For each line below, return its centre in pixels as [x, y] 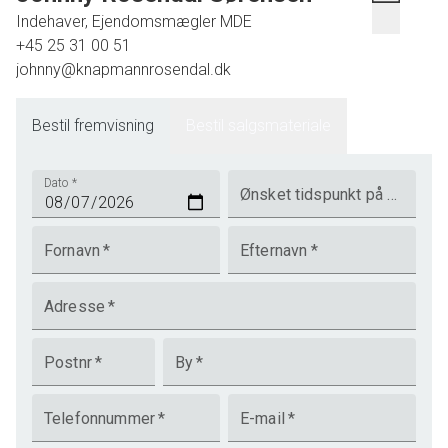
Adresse [75, 306]
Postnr [68, 362]
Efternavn [273, 250]
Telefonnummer [99, 418]
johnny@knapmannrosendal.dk [123, 69]
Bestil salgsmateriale [258, 125]
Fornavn [72, 250]
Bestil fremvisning [93, 125]
